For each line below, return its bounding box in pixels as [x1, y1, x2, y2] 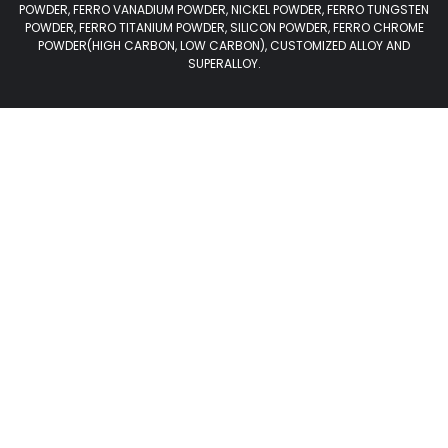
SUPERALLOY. [187, 55, 261, 73]
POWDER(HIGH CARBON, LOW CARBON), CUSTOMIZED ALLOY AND [38, 37, 410, 55]
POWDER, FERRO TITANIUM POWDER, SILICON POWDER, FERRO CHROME [24, 19, 424, 37]
